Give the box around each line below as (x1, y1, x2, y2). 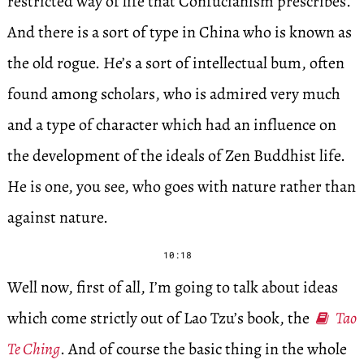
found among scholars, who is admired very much (6, 83, 340, 105)
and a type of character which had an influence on (6, 114, 336, 136)
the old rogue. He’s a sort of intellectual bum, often (6, 52, 344, 74)
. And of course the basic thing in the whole (59, 338, 347, 360)
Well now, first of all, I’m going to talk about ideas (6, 276, 338, 298)
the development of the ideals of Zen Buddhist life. (6, 145, 345, 167)
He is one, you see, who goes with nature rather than (6, 175, 356, 197)
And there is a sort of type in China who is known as (6, 21, 352, 43)
